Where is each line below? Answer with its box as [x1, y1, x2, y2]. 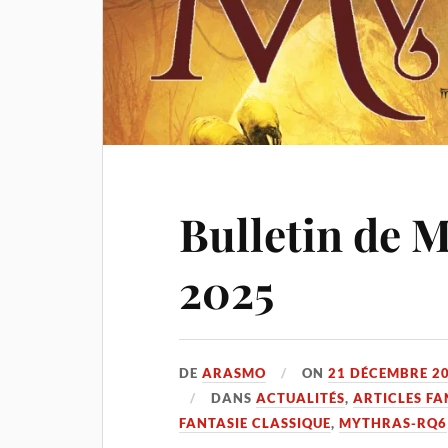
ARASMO [202, 365, 267, 382]
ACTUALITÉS [256, 390, 346, 407]
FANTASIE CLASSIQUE [179, 415, 332, 432]
